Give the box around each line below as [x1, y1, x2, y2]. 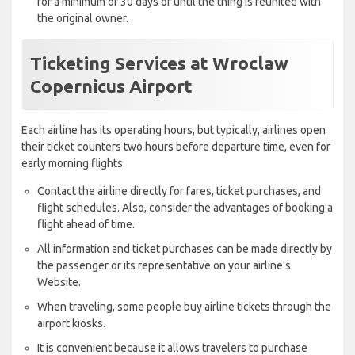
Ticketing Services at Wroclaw [30, 53, 288, 74]
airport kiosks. [37, 317, 105, 330]
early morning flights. [21, 157, 125, 170]
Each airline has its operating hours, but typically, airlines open [21, 124, 326, 137]
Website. [37, 276, 81, 289]
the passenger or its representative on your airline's [37, 259, 291, 273]
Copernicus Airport [30, 76, 193, 97]
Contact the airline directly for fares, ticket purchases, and [37, 185, 321, 198]
